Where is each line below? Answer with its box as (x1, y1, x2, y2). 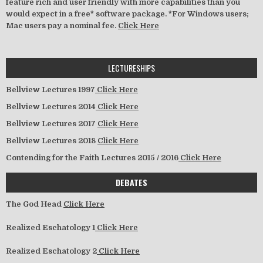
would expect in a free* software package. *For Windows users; (6, 9, 249, 18)
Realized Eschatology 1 (6, 222, 95, 232)
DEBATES (116, 176, 147, 188)
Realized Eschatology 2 (6, 246, 97, 255)
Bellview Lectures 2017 (6, 119, 97, 128)
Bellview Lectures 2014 (6, 102, 96, 111)
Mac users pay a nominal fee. (6, 21, 118, 30)
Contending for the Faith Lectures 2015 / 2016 (6, 153, 178, 162)
